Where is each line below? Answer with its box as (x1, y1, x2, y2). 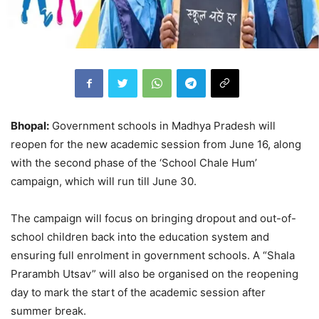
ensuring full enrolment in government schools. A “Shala (11, 248, 295, 262)
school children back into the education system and (11, 229, 269, 244)
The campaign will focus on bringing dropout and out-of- (11, 211, 296, 225)
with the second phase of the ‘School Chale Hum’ (11, 155, 257, 169)
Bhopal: (11, 118, 49, 132)
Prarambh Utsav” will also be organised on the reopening (11, 266, 298, 281)
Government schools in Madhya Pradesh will (49, 118, 276, 132)
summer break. (11, 303, 86, 318)
